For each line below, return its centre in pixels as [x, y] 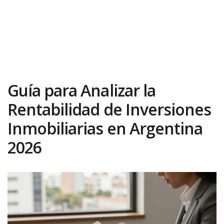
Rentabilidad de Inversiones [109, 109]
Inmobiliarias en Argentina [105, 128]
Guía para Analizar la [81, 90]
